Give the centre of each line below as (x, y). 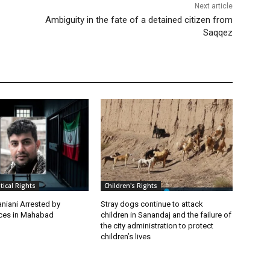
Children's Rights (131, 185)
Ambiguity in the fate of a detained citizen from (139, 20)
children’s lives (126, 236)
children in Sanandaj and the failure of (166, 215)
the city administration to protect (157, 225)
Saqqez (218, 32)
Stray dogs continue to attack (152, 204)
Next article (213, 6)
